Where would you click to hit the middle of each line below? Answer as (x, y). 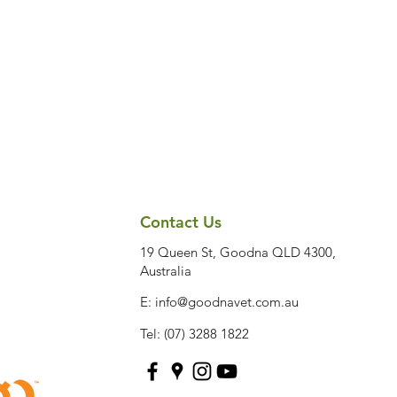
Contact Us (180, 222)
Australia (165, 271)
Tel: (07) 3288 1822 (194, 334)
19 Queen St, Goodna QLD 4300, (237, 252)
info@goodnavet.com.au (226, 302)
